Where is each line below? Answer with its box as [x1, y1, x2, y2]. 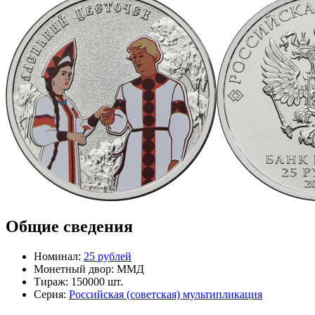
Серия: [34, 288, 69, 301]
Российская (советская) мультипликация [69, 288, 262, 301]
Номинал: [34, 250, 84, 263]
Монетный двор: [34, 263, 114, 276]
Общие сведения [6, 217, 133, 236]
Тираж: [34, 276, 68, 288]
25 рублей [84, 250, 131, 263]
